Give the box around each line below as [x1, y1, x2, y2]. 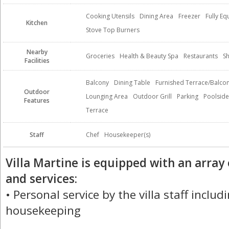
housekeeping [6, 202, 81, 218]
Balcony [86, 78, 109, 87]
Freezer [178, 12, 200, 20]
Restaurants [184, 52, 218, 60]
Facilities [24, 56, 50, 65]
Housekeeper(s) [104, 130, 150, 139]
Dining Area [140, 12, 173, 20]
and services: [6, 171, 77, 187]
